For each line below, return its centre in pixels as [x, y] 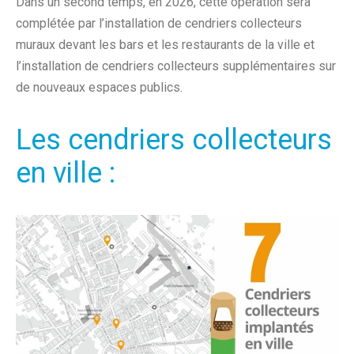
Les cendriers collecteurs [174, 140]
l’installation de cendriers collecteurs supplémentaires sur [176, 66]
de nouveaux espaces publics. [99, 87]
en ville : [66, 173]
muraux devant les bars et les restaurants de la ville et [165, 45]
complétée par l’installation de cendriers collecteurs [159, 23]
